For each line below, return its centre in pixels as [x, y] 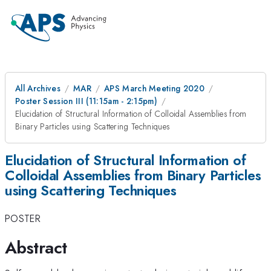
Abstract [36, 247]
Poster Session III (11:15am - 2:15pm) [87, 101]
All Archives [38, 88]
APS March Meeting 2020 [154, 88]
